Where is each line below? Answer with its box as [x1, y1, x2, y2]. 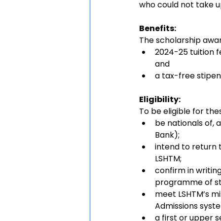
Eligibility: [139, 94, 181, 106]
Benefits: [139, 23, 178, 35]
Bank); [155, 129, 180, 141]
